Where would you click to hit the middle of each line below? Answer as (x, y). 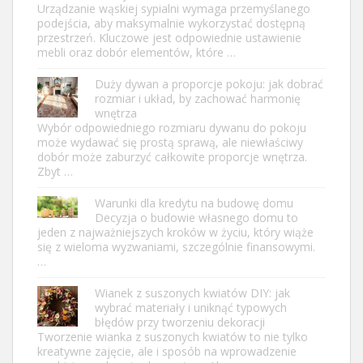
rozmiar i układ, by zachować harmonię (198, 98)
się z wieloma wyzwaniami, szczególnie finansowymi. (176, 246)
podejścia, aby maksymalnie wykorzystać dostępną (171, 23)
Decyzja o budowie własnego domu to (196, 217)
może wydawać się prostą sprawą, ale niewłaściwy (170, 142)
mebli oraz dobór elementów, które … (137, 52)
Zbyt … (55, 171)
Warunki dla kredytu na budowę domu (194, 203)
